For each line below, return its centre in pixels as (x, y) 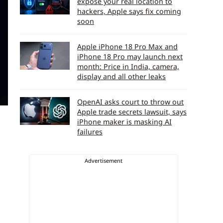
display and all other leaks (121, 76)
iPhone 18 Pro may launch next (130, 56)
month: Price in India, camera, (128, 66)
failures (90, 132)
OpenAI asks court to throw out (130, 102)
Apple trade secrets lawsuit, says (132, 112)
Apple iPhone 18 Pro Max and (127, 47)
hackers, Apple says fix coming (129, 11)
